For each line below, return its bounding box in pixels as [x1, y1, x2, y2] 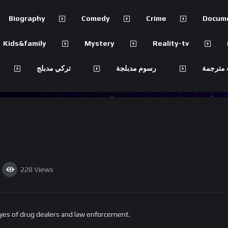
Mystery [84, 39, 115, 47]
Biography [9, 14, 46, 22]
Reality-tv [152, 39, 189, 47]
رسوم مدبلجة [116, 64, 157, 72]
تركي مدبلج [36, 64, 71, 72]
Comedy [81, 14, 110, 22]
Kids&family [3, 39, 47, 47]
